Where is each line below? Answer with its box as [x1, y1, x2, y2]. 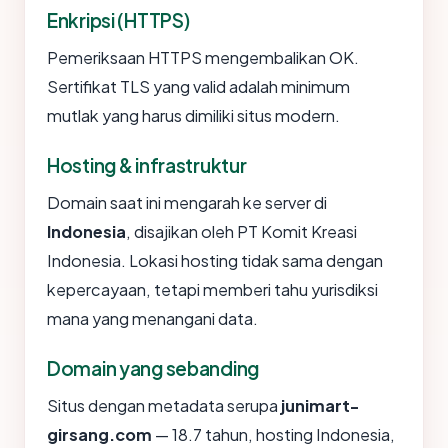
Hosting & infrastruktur [47, 153, 247, 178]
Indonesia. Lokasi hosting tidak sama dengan [47, 250, 383, 272]
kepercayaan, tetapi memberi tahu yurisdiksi [47, 279, 378, 301]
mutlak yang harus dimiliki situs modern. [47, 105, 340, 127]
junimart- [281, 395, 359, 417]
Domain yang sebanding [47, 356, 260, 381]
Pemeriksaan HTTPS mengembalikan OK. [47, 47, 359, 69]
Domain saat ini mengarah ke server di [47, 192, 327, 214]
